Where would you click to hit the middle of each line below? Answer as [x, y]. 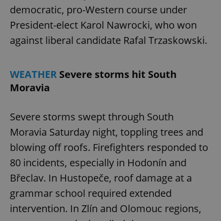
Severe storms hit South [118, 74]
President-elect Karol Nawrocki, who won [103, 25]
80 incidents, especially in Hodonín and [98, 162]
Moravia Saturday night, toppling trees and [107, 132]
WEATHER [35, 74]
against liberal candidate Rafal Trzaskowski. [109, 40]
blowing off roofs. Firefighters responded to [109, 147]
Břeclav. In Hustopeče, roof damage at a [101, 178]
